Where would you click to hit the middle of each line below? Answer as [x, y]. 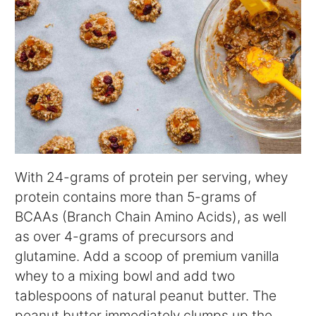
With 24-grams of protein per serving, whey [152, 177]
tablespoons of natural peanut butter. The [146, 296]
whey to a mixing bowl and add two [125, 276]
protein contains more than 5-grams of [136, 197]
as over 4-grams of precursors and [125, 237]
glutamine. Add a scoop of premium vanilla [147, 256]
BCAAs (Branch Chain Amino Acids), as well [151, 217]
